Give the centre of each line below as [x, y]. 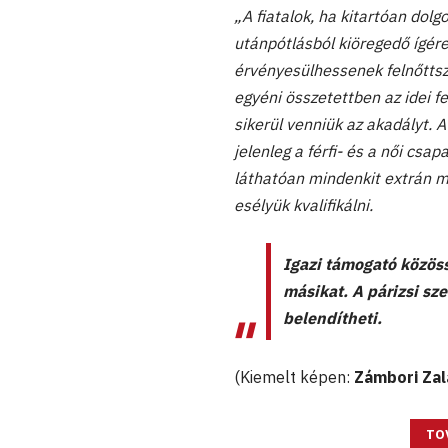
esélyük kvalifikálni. [303, 204]
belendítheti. [332, 317]
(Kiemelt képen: [294, 376]
